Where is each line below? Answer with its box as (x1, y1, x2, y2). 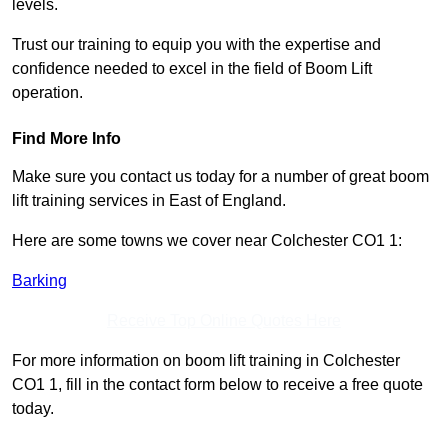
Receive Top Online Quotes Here (107, 312, 341, 330)
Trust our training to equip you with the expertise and (12, 36, 381, 54)
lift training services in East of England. (12, 192, 286, 210)
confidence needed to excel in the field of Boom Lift (12, 60, 372, 78)
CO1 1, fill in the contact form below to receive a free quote (12, 376, 423, 394)
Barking (12, 272, 67, 290)
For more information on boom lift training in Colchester (12, 352, 400, 370)
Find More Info (12, 130, 121, 148)
